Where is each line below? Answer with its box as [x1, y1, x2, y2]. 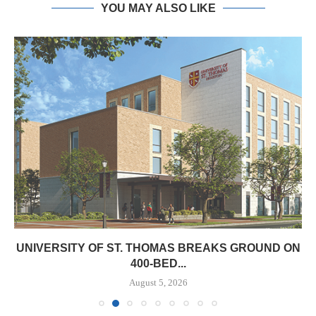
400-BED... [130, 257, 186, 269]
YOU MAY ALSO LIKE [100, 2, 216, 14]
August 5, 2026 [128, 277, 188, 288]
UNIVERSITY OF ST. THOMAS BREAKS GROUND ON [16, 242, 300, 254]
